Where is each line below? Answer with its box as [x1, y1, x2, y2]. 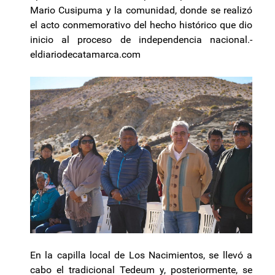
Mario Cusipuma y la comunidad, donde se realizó [30, 4, 252, 16]
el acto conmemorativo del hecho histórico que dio [30, 19, 252, 31]
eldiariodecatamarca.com [30, 48, 141, 60]
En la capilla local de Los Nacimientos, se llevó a [30, 249, 252, 261]
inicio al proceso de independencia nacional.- [30, 34, 252, 45]
